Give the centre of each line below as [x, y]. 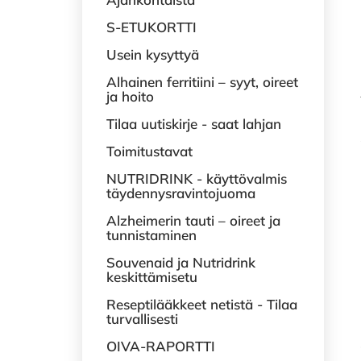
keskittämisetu [152, 277]
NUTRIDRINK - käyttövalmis [197, 178]
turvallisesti [142, 319]
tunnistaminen [151, 235]
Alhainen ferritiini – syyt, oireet [202, 82]
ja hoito [130, 96]
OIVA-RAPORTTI [161, 346]
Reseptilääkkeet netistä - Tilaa [202, 304]
